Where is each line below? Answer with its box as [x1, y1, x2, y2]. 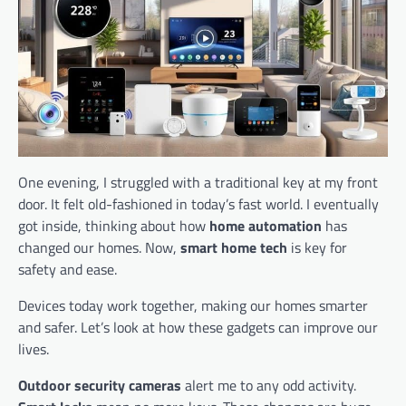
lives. [18, 338, 49, 361]
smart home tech [180, 237, 287, 259]
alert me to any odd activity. [181, 374, 356, 397]
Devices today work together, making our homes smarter [18, 295, 368, 317]
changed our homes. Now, [18, 237, 180, 259]
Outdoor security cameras [18, 374, 181, 397]
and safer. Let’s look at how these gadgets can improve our [18, 316, 378, 339]
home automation [209, 215, 322, 237]
